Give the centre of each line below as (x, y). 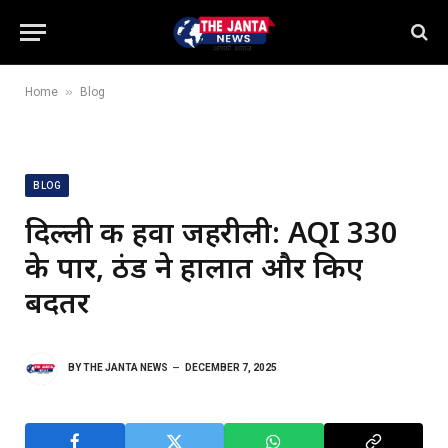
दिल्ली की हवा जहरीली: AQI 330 (211, 231)
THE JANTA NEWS (125, 368)
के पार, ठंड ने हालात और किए (194, 266)
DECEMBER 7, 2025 (231, 368)
